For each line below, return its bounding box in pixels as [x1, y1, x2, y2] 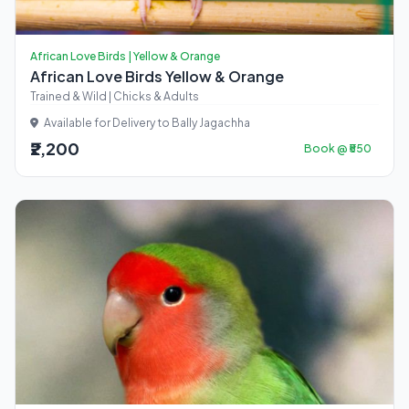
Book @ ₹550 [304, 142, 372, 155]
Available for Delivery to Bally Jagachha [42, 116, 250, 130]
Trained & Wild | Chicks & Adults [30, 89, 199, 103]
